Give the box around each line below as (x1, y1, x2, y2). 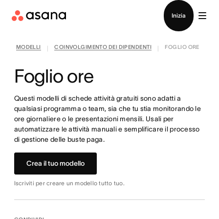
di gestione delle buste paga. (14, 135, 105, 143)
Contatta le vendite (77, 2, 142, 10)
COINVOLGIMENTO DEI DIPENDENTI (54, 44, 152, 50)
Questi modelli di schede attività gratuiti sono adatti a (14, 94, 181, 102)
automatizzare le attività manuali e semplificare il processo (14, 125, 200, 133)
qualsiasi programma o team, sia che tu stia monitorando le (14, 105, 201, 112)
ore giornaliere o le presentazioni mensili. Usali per (14, 115, 174, 123)
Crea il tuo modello (26, 159, 85, 167)
